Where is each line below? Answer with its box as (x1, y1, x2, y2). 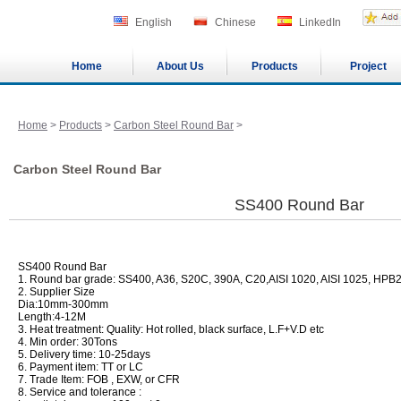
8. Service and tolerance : (18, 386, 141, 398)
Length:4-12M (18, 311, 86, 323)
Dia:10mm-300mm (18, 298, 108, 311)
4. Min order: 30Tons (18, 336, 117, 348)
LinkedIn (299, 16, 341, 29)
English (135, 16, 172, 29)
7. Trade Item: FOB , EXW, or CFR (18, 373, 180, 386)
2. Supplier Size (18, 286, 95, 298)
